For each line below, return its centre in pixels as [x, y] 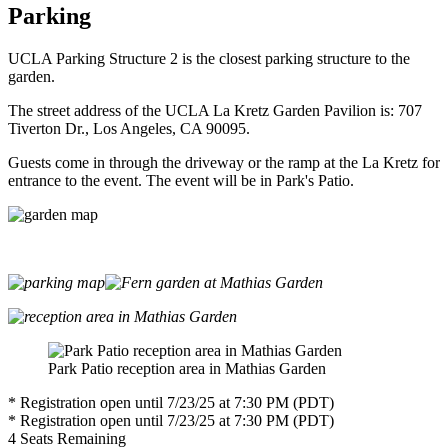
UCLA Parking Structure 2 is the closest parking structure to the [209, 59]
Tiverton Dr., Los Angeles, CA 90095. [129, 129]
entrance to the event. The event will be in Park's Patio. [183, 181]
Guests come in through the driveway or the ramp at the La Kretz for [224, 163]
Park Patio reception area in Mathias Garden [187, 369]
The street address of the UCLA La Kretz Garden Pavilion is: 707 [215, 111]
